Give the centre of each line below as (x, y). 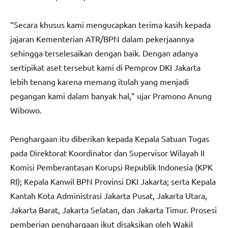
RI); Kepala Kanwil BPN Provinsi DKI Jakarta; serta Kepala (113, 181)
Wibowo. (26, 110)
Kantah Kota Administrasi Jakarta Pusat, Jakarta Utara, (109, 195)
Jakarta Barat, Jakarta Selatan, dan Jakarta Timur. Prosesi (113, 209)
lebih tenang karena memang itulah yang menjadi (99, 81)
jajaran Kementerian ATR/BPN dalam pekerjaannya (102, 38)
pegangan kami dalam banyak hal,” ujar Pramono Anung (111, 95)
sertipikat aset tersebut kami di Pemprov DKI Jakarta (105, 67)
